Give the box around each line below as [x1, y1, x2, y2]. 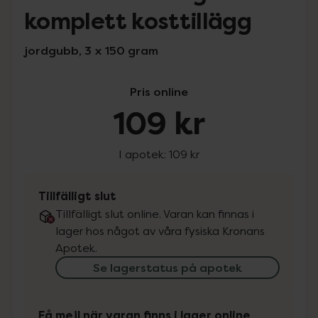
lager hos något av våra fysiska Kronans [55, 224, 265, 238]
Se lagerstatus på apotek [93, 260, 242, 276]
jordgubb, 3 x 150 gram [24, 43, 158, 59]
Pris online [130, 84, 188, 100]
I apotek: [119, 147, 169, 162]
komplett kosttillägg [24, 7, 252, 37]
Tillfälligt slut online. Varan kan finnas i [55, 207, 254, 221]
